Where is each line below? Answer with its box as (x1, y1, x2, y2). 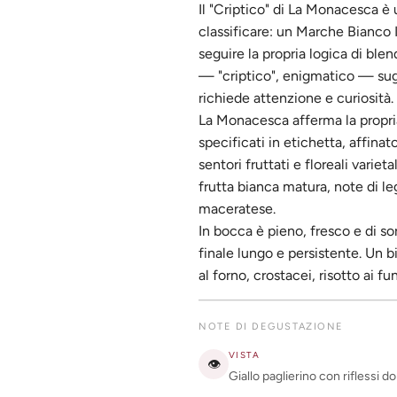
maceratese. (198, 199, 276, 217)
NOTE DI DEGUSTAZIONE (198, 320, 344, 332)
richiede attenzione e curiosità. (198, 89, 393, 106)
